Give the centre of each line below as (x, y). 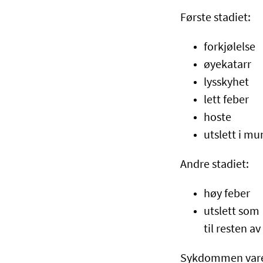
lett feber (226, 101)
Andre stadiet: (215, 165)
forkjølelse (230, 48)
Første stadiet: (215, 18)
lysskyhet (226, 83)
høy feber (227, 195)
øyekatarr (227, 65)
